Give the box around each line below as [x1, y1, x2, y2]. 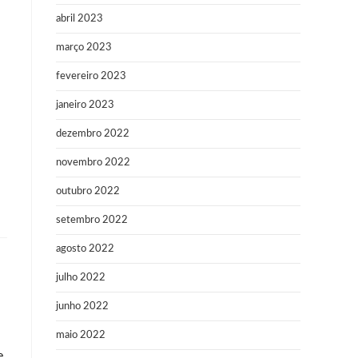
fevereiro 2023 [56, 71, 126, 82]
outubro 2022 [56, 186, 120, 197]
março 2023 [56, 42, 112, 53]
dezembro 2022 [56, 129, 129, 139]
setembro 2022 [56, 215, 128, 225]
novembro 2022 [56, 157, 130, 168]
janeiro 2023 [56, 100, 114, 110]
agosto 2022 [56, 244, 114, 254]
